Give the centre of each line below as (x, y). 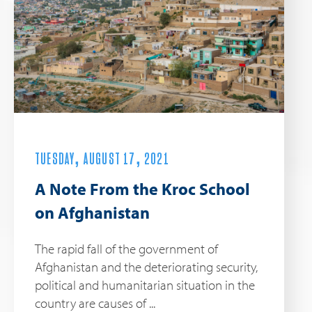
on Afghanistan (92, 213)
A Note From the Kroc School (142, 189)
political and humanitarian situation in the (145, 285)
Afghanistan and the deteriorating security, (146, 267)
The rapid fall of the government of (126, 249)
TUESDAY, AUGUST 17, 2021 (102, 160)
